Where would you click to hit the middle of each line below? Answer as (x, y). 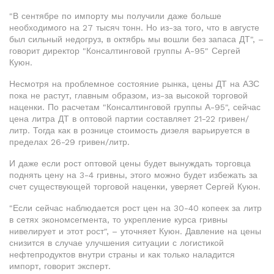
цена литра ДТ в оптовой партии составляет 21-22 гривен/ (129, 119)
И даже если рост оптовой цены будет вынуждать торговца (130, 163)
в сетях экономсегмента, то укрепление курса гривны (118, 220)
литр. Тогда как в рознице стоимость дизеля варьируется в (129, 130)
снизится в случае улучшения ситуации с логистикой (117, 243)
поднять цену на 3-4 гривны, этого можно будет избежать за (133, 175)
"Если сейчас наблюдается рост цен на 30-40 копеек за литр (135, 208)
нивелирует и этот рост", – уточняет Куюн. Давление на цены (135, 231)
